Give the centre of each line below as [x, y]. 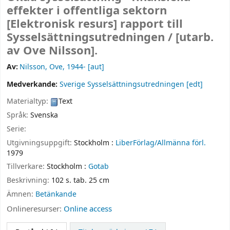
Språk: [18, 115]
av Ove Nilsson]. [52, 51]
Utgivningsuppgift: [40, 143]
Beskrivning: [29, 181]
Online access [88, 209]
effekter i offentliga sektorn [87, 11]
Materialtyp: [28, 102]
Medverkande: [33, 85]
